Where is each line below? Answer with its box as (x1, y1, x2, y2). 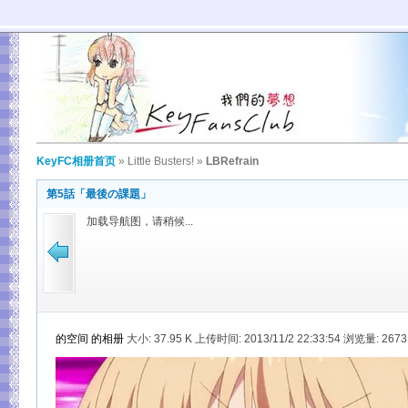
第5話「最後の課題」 (46, 188, 151, 200)
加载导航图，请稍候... (87, 215, 193, 228)
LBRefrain (206, 155, 259, 168)
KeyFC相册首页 (36, 155, 116, 168)
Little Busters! (127, 155, 194, 168)
